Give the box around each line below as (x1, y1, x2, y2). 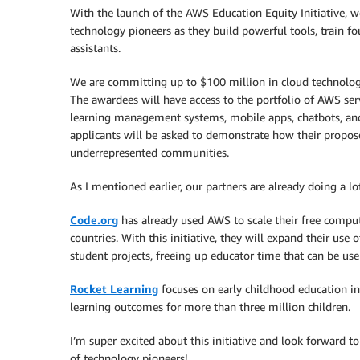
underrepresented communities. (70, 145, 229, 160)
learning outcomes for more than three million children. (70, 300, 350, 314)
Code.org (70, 213, 118, 227)
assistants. (70, 41, 121, 55)
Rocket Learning (70, 282, 158, 297)
